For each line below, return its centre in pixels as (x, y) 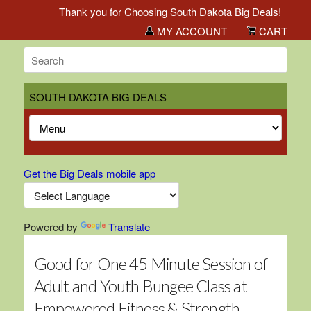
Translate (129, 227)
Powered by (52, 227)
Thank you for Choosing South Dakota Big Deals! (158, 11)
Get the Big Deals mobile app (89, 173)
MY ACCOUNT (191, 31)
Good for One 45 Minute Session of (151, 263)
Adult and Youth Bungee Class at (140, 286)
